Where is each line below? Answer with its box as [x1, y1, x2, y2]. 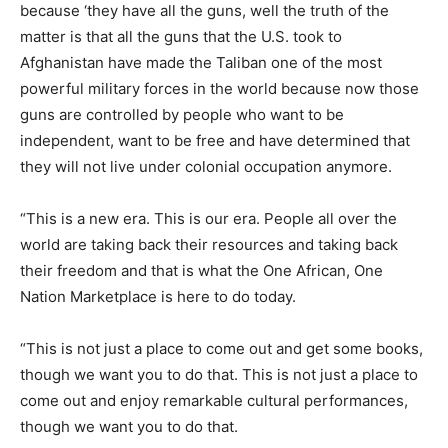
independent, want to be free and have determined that [20, 131, 410, 151]
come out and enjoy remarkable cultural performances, [20, 391, 408, 411]
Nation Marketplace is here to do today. [20, 287, 296, 307]
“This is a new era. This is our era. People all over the [20, 209, 397, 229]
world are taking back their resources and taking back [20, 235, 398, 255]
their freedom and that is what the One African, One [20, 261, 383, 281]
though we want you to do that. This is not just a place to [20, 365, 418, 385]
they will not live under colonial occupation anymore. [20, 157, 392, 177]
